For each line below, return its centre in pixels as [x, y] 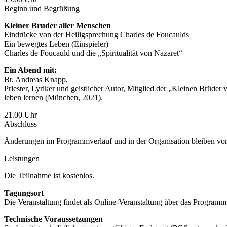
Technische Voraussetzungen [53, 219]
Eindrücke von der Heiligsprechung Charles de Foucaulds [97, 34]
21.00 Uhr [21, 115]
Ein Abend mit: [30, 70]
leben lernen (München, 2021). [53, 97]
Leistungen [22, 158]
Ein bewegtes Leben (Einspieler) [56, 44]
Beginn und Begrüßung [42, 8]
